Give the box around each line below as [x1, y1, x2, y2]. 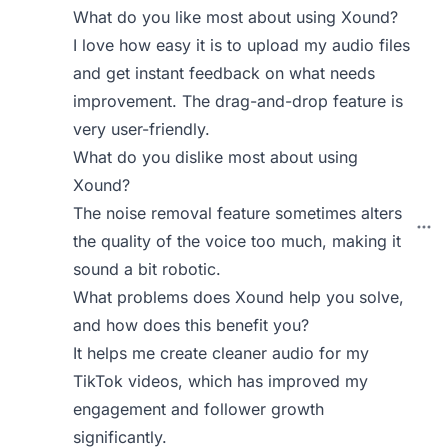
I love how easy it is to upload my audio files [73, 35, 411, 55]
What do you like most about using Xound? [73, 7, 399, 27]
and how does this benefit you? [73, 315, 310, 335]
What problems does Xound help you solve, [73, 287, 405, 307]
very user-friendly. [73, 119, 211, 139]
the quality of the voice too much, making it [73, 231, 402, 251]
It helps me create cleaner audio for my [73, 343, 370, 363]
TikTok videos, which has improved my [73, 371, 369, 391]
